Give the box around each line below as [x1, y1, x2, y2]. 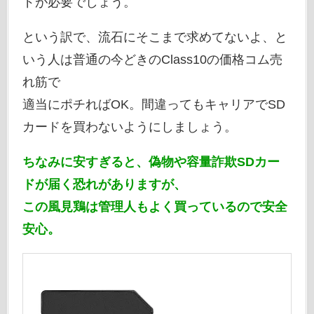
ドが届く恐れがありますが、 [22, 177, 186, 192]
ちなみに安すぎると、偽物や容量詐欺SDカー [22, 155, 280, 170]
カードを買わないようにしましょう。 [22, 120, 237, 135]
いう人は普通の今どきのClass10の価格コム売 [22, 53, 282, 67]
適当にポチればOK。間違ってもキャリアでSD [22, 97, 285, 112]
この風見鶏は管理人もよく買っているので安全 [22, 200, 287, 214]
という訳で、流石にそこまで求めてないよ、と [22, 30, 287, 45]
